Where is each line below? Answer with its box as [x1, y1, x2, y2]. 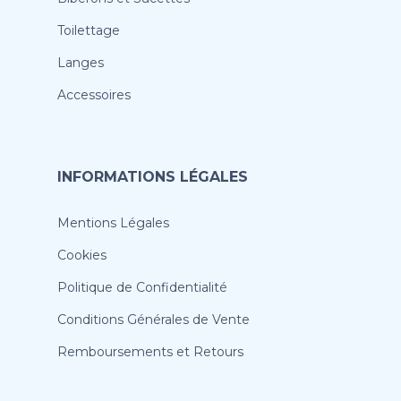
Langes [57, 55, 104, 72]
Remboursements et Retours [57, 344, 243, 361]
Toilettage [57, 22, 120, 39]
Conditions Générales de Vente [57, 311, 250, 328]
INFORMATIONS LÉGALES [57, 168, 248, 186]
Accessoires [57, 87, 131, 104]
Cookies [57, 247, 107, 264]
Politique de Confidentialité [57, 279, 227, 296]
